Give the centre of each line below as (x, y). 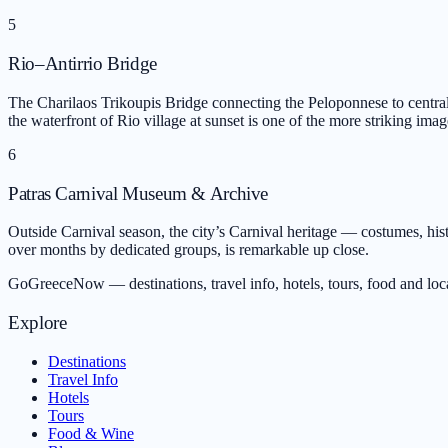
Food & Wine (91, 433)
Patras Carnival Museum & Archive (138, 193)
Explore (37, 323)
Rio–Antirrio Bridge (82, 64)
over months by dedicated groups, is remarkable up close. (188, 250)
